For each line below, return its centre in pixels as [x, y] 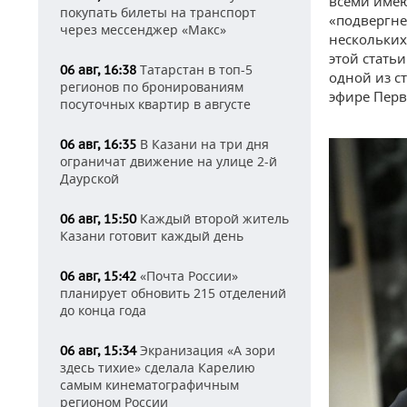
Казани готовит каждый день [152, 236]
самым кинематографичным [149, 385]
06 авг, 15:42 [98, 276]
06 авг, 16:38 [98, 70]
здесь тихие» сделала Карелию [158, 367]
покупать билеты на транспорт [158, 12]
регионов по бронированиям [152, 87]
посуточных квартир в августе [155, 104]
